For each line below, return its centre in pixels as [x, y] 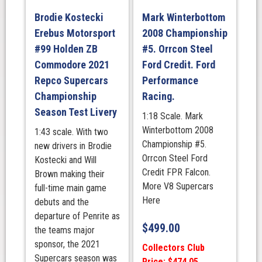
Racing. [158, 96]
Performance [170, 80]
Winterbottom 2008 [177, 130]
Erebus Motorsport [75, 33]
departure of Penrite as [77, 216]
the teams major [64, 230]
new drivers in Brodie [73, 146]
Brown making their [69, 174]
